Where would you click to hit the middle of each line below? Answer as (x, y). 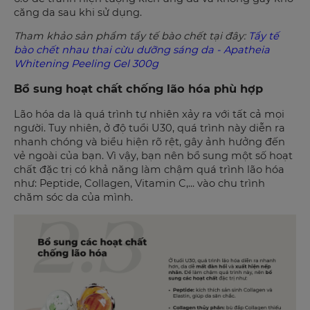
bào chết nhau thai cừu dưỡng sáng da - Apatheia (142, 50)
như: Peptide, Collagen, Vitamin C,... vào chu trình (139, 184)
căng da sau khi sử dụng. (78, 12)
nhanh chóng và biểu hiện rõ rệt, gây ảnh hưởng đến (149, 142)
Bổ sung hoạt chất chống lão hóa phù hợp (138, 89)
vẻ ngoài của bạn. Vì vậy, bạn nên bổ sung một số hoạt (153, 156)
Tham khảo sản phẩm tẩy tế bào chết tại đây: (131, 36)
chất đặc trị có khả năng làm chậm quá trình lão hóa (149, 170)
